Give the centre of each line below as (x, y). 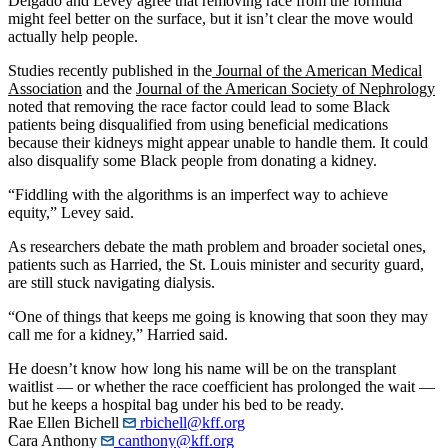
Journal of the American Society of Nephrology (285, 88)
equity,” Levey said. (71, 212)
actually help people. (73, 36)
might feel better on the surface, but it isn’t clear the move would (210, 18)
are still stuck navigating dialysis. (111, 282)
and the (109, 88)
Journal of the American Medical (317, 70)
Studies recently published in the (110, 70)
